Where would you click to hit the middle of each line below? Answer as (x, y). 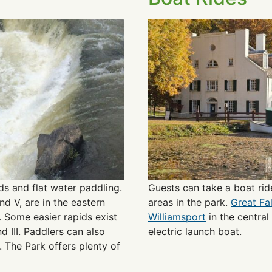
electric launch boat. (195, 231)
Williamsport (177, 216)
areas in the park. (189, 202)
